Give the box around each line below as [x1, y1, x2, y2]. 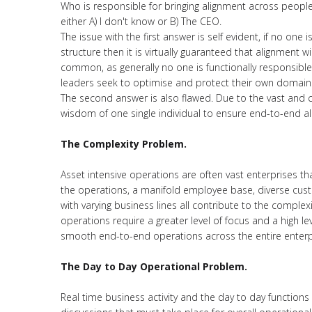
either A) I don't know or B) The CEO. [61, 15, 221, 28]
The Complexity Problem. [61, 137, 187, 150]
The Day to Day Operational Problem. [61, 260, 247, 273]
